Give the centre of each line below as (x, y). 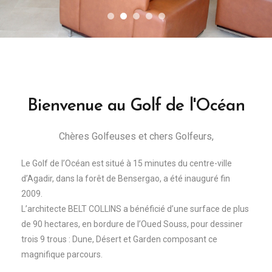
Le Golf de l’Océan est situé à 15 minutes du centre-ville (127, 163)
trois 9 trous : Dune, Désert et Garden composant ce (119, 239)
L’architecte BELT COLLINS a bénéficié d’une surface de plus (135, 209)
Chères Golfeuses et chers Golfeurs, (136, 136)
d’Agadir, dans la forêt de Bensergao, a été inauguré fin (126, 178)
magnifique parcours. (62, 254)
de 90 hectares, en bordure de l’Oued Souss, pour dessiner (132, 224)
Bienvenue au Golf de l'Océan (136, 106)
